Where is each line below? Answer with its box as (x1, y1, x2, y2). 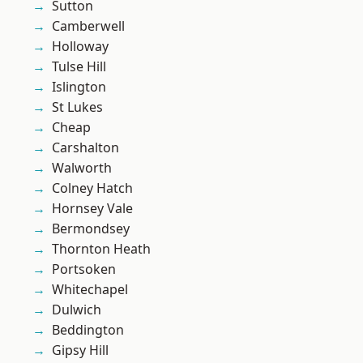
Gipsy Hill (52, 341, 109, 360)
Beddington (52, 321, 124, 340)
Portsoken (52, 260, 116, 279)
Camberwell (52, 17, 125, 36)
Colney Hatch (52, 179, 133, 198)
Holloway (52, 37, 109, 56)
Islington (52, 78, 106, 96)
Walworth (52, 159, 112, 177)
